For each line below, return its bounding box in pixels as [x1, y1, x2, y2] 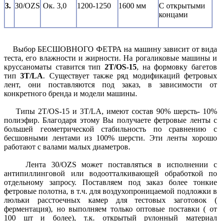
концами [159, 10, 188, 19]
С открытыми [159, 1, 205, 10]
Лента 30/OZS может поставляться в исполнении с [4, 160, 217, 169]
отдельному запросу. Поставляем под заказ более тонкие [4, 178, 217, 187]
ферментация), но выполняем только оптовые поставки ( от [4, 205, 217, 214]
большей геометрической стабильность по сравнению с [4, 125, 217, 134]
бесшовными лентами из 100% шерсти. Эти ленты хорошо [4, 134, 217, 143]
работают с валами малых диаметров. [4, 143, 130, 151]
